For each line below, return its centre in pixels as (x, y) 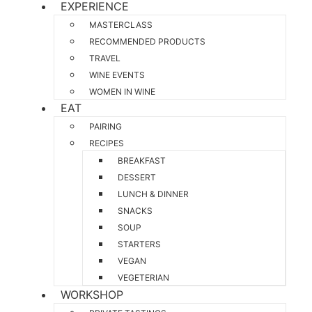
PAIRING (106, 126)
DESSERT (137, 177)
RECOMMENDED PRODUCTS (147, 41)
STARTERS (139, 244)
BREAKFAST (142, 161)
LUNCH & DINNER (153, 194)
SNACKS (135, 211)
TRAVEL (105, 58)
